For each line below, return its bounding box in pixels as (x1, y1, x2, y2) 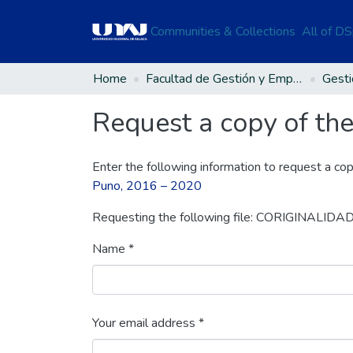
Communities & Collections (150, 23, 295, 40)
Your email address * (92, 314, 204, 332)
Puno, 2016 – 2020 (92, 177, 202, 195)
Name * (92, 240, 134, 258)
